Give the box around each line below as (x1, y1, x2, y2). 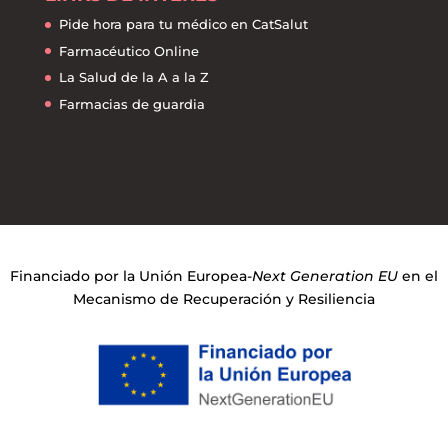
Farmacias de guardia (58, 95, 205, 112)
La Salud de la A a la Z (58, 69, 209, 86)
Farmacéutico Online (58, 42, 199, 59)
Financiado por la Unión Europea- (10, 266, 252, 285)
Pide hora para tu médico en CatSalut (58, 16, 308, 33)
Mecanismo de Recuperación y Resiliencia (73, 289, 375, 308)
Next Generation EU (252, 266, 398, 285)
